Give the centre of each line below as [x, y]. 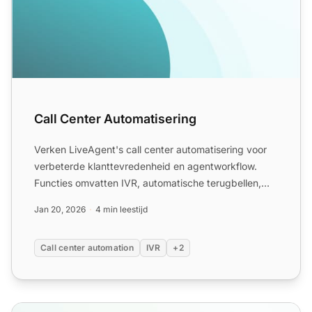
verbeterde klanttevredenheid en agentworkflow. [146, 166]
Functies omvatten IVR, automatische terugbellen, [148, 183]
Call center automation [87, 248]
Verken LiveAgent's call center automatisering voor [150, 150]
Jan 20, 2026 [60, 210]
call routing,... [65, 200]
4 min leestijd [122, 210]
